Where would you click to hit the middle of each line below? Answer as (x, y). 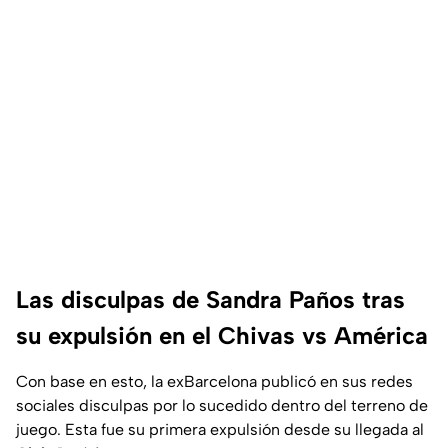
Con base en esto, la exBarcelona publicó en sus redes (214, 382)
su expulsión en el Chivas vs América (222, 336)
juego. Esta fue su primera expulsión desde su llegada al (220, 430)
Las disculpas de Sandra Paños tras (210, 300)
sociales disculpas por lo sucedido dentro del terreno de (222, 406)
